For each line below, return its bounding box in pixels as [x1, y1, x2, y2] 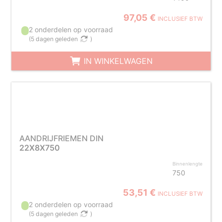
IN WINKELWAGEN [81, 56, 153, 66]
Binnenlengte [172, 161, 203, 166]
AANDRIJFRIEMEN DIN [19, 133, 104, 143]
